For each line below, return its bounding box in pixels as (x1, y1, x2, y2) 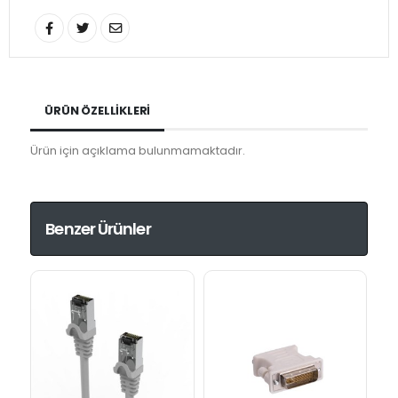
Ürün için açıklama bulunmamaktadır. (30, 141, 246, 159)
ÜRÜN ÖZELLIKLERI (44, 101, 151, 119)
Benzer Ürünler (45, 217, 151, 240)
